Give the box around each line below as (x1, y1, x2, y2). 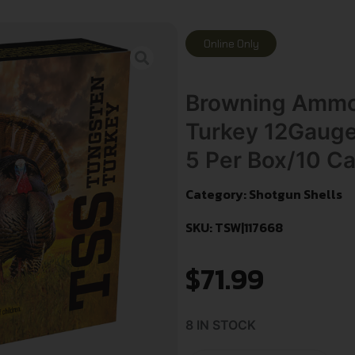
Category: (185, 185, 249, 204)
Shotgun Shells (249, 185, 342, 204)
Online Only (203, 36, 259, 51)
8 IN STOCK (185, 317, 256, 334)
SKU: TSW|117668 (185, 218, 283, 238)
